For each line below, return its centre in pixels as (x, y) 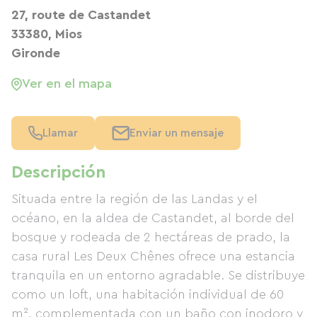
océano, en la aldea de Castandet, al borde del (153, 218)
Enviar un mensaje (177, 133)
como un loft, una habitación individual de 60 (148, 294)
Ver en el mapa (67, 83)
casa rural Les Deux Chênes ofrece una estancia (153, 256)
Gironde (36, 53)
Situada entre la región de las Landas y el (134, 199)
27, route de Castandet (81, 15)
